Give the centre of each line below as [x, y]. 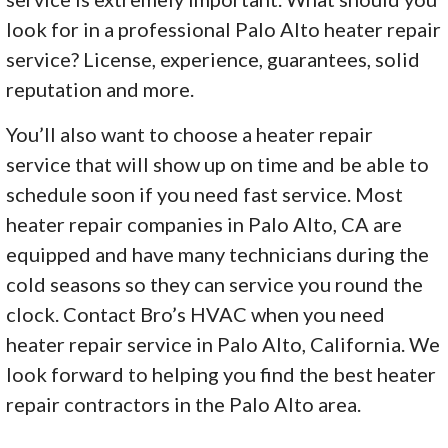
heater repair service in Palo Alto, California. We [223, 344]
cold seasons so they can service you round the [215, 284]
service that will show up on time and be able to [218, 164]
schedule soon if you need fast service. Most [205, 194]
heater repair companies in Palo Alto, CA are [204, 224]
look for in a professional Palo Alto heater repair [224, 29]
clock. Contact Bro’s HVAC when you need [196, 314]
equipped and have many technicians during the [218, 254]
